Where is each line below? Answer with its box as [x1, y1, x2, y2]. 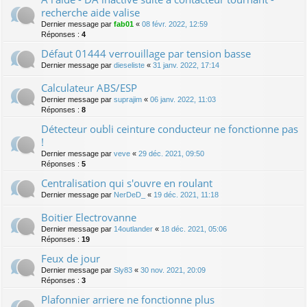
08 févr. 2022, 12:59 [142, 20, 208, 29]
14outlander [114, 225, 153, 234]
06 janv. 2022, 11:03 [150, 95, 216, 104]
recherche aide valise [41, 5, 140, 20]
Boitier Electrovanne [41, 210, 136, 225]
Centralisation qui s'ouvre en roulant [41, 176, 212, 191]
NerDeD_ [114, 191, 145, 199]
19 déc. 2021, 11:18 [153, 191, 219, 199]
